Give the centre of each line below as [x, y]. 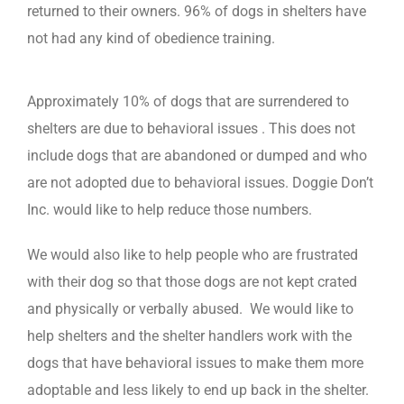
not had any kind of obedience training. [151, 38]
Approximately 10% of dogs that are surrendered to [188, 101]
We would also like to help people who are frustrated [193, 254]
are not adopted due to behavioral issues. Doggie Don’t [200, 182]
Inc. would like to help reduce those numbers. [170, 209]
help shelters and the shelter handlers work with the [189, 335]
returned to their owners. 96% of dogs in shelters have [197, 11]
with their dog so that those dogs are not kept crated [192, 281]
